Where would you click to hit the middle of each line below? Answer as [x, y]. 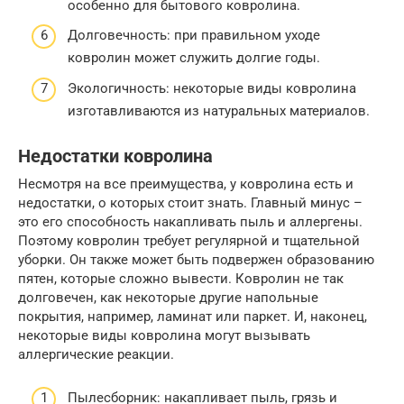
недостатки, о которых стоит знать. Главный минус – [190, 202]
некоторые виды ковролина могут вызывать [164, 335]
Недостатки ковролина [115, 156]
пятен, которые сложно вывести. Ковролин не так [181, 278]
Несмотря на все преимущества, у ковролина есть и [186, 184]
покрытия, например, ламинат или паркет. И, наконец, [193, 316]
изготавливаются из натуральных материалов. [219, 110]
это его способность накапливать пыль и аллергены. [190, 221]
